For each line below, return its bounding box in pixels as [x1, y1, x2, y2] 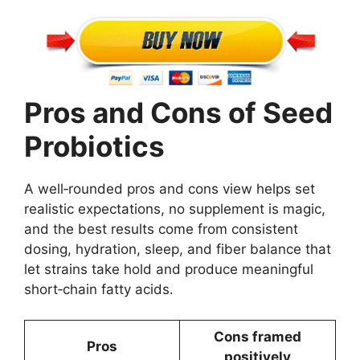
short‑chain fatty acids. [24, 280, 174, 297]
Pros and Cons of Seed [24, 95, 333, 129]
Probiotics [24, 129, 165, 163]
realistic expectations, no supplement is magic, [24, 200, 325, 217]
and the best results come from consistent [24, 220, 298, 237]
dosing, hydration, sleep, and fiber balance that [24, 240, 331, 257]
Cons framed [214, 329, 301, 346]
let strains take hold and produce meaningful [24, 260, 313, 277]
